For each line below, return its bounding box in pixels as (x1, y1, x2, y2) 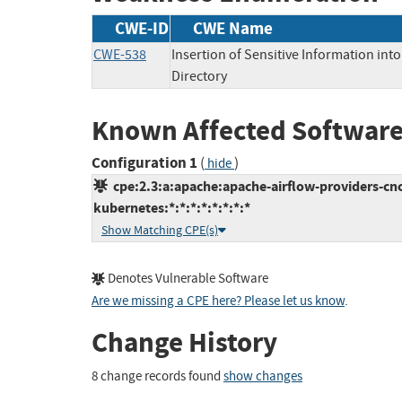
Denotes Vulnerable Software (105, 270, 268, 288)
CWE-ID (115, 16, 169, 39)
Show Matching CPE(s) (101, 223, 218, 239)
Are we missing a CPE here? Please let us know (92, 293, 345, 310)
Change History (92, 324, 277, 362)
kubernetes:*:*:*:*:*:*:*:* (93, 198, 250, 218)
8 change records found (92, 367, 223, 385)
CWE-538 (93, 45, 146, 64)
